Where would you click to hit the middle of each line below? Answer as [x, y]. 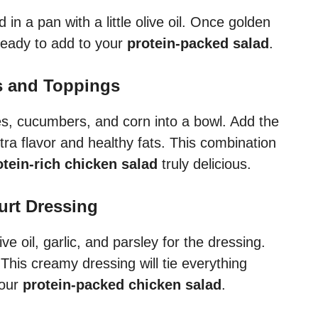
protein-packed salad [198, 44]
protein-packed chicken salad [122, 285]
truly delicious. [204, 164]
